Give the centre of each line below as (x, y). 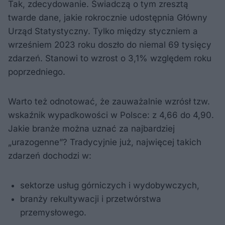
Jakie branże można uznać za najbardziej (91, 129)
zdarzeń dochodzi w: (50, 156)
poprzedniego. (37, 72)
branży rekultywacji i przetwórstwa (91, 199)
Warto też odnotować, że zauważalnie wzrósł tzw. (109, 102)
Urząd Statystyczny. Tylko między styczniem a (103, 31)
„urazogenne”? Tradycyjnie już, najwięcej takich (105, 142)
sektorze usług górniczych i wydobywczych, (110, 186)
